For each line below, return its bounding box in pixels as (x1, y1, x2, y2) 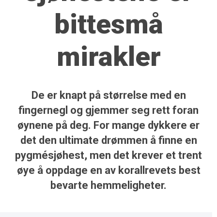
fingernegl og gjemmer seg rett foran (18, 104, 199, 117)
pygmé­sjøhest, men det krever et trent (15, 149, 202, 162)
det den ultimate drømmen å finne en (20, 134, 197, 147)
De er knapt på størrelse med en (31, 89, 186, 102)
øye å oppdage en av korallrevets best (16, 164, 201, 177)
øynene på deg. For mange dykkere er (17, 119, 200, 132)
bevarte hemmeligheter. (50, 179, 167, 192)
